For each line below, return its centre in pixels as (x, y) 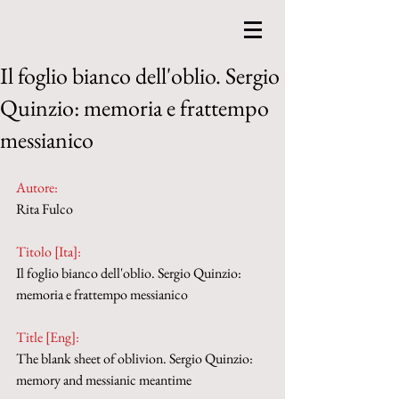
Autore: (37, 187)
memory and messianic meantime (104, 380)
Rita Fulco (45, 209)
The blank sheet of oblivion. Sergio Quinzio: (136, 358)
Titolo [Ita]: (50, 252)
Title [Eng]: (49, 337)
